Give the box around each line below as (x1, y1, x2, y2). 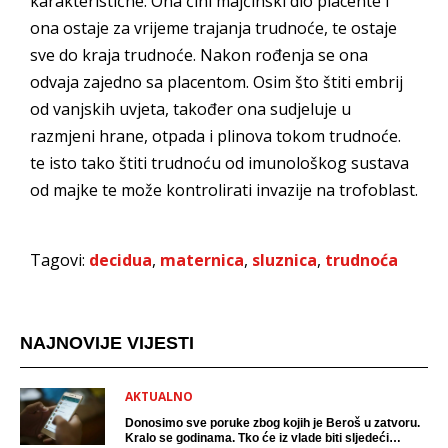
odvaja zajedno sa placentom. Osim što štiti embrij (30, 71, 403, 94)
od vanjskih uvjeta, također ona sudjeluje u (30, 98, 351, 121)
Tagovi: (30, 249, 89, 272)
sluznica (252, 249, 317, 272)
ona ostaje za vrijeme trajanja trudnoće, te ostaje (30, 17, 397, 40)
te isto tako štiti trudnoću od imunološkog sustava (30, 152, 409, 175)
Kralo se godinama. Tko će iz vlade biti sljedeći (125, 431, 389, 446)
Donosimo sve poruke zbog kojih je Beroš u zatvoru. (125, 416, 420, 431)
